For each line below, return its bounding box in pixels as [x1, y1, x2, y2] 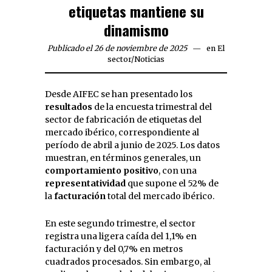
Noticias [134, 54, 165, 64]
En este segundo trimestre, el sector [45, 217, 195, 229]
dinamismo [103, 18, 169, 41]
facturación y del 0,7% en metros [45, 243, 183, 254]
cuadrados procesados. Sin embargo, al [45, 256, 211, 267]
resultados [45, 101, 92, 112]
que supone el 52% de [126, 177, 219, 189]
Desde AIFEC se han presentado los [45, 88, 192, 100]
